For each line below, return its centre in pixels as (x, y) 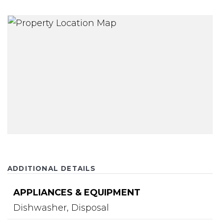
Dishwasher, (41, 207)
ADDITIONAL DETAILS (52, 168)
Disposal (90, 207)
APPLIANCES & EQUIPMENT (77, 192)
